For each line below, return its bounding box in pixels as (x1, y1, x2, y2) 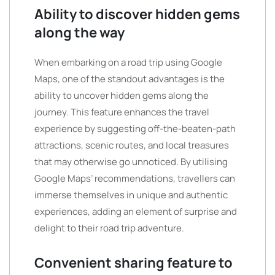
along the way (34, 23, 125, 42)
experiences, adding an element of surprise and (34, 205, 237, 218)
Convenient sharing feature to (34, 254, 233, 272)
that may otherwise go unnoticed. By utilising (34, 155, 228, 168)
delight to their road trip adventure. (34, 222, 184, 234)
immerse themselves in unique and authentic (34, 188, 228, 201)
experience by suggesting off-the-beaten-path (34, 122, 236, 135)
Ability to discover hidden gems (34, 5, 240, 23)
